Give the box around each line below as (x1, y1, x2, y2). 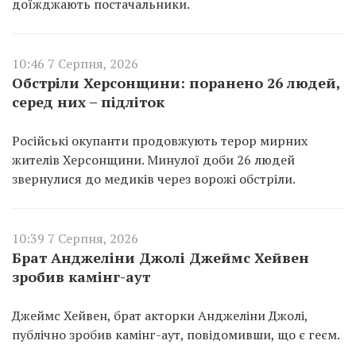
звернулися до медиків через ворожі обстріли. (12, 169, 296, 188)
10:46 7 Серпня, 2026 (12, 54, 138, 72)
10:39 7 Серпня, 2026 (12, 229, 138, 247)
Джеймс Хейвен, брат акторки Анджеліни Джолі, (12, 306, 308, 324)
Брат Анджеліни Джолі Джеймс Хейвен (12, 247, 309, 267)
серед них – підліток (12, 91, 164, 111)
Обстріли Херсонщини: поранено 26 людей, (12, 72, 340, 92)
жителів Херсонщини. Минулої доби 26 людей (12, 150, 295, 168)
